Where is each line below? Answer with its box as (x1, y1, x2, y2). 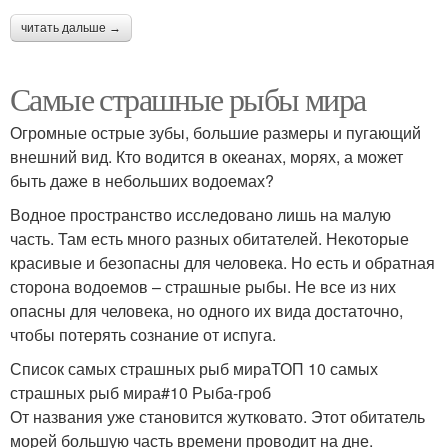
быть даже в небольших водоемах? (10, 168, 274, 192)
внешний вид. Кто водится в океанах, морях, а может (10, 144, 403, 168)
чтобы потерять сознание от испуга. (10, 322, 276, 346)
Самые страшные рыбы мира (10, 76, 366, 120)
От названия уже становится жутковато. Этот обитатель (10, 404, 425, 428)
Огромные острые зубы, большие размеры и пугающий (10, 120, 421, 144)
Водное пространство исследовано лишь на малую (10, 202, 391, 226)
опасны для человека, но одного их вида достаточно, (10, 298, 403, 322)
